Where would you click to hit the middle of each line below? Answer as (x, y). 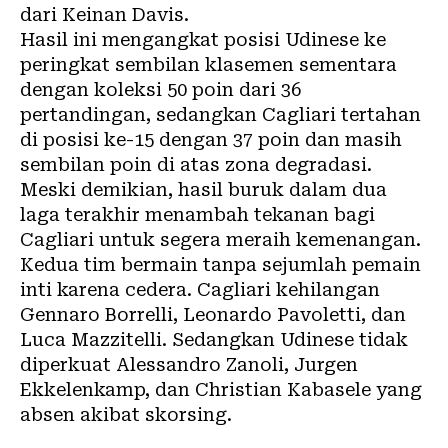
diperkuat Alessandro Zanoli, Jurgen (189, 364)
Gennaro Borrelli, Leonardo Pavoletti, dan (213, 314)
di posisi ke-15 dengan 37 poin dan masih (211, 139)
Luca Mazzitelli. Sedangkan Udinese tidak (214, 339)
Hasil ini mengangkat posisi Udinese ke (203, 39)
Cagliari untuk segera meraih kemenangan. (220, 239)
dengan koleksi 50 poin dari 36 (160, 89)
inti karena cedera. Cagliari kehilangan (200, 289)
